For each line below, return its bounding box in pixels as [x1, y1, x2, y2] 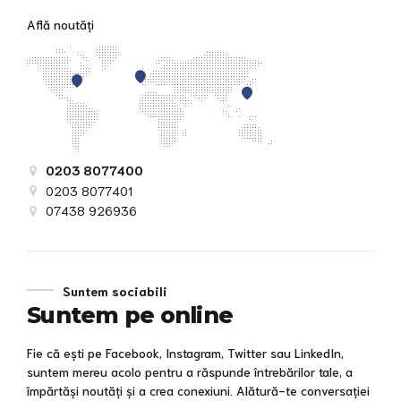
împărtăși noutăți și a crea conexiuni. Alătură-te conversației [27, 381, 370, 398]
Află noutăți [27, 15, 94, 32]
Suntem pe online [27, 302, 233, 329]
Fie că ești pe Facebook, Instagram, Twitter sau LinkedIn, [27, 344, 344, 361]
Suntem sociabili [63, 282, 167, 299]
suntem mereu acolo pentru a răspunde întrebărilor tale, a [27, 363, 353, 380]
